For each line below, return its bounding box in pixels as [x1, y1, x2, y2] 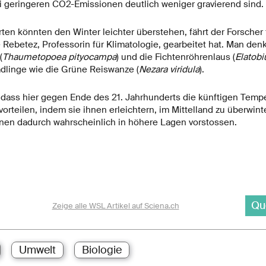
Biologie [81, 243, 122, 258]
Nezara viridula [138, 64, 199, 76]
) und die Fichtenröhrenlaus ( [116, 51, 235, 64]
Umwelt [18, 243, 56, 258]
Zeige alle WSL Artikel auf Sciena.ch [52, 201, 179, 211]
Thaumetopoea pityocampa [2, 51, 116, 64]
